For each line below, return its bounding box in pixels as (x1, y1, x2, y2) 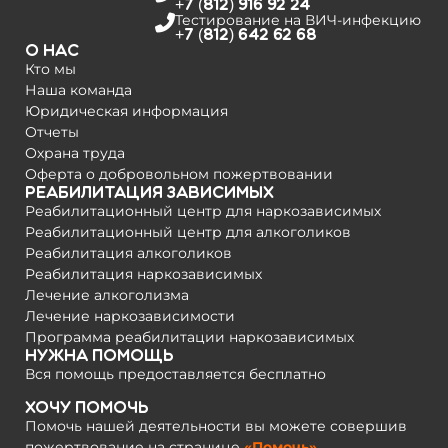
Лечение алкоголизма (25, 286, 189, 305)
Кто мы (25, 60, 76, 79)
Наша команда (25, 81, 132, 100)
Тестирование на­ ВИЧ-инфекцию (175, 11, 421, 30)
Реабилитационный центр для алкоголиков (25, 223, 351, 242)
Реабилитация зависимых (25, 184, 274, 202)
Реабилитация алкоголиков (25, 244, 232, 263)
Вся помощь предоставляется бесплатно (25, 365, 326, 384)
